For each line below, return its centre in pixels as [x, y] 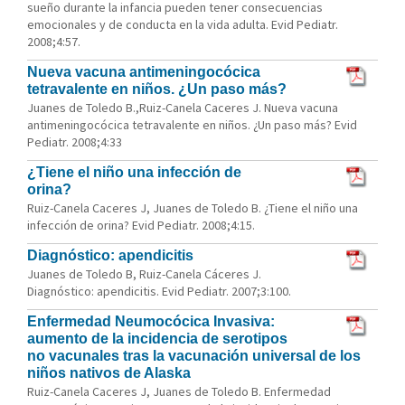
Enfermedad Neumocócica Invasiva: [151, 321]
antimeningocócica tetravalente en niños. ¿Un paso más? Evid [192, 125]
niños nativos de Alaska [109, 373]
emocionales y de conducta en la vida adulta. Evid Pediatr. [183, 24]
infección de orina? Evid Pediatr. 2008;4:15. [141, 225]
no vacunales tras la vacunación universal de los [194, 356]
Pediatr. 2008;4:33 [75, 142]
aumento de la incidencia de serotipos [157, 339]
